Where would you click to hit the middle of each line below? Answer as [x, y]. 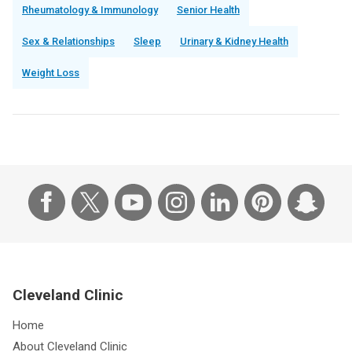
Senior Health [208, 10]
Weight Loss [51, 73]
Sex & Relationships [68, 42]
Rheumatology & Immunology [90, 10]
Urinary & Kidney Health [234, 42]
